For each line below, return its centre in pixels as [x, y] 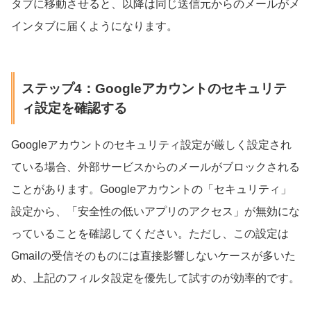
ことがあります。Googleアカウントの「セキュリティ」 [151, 189]
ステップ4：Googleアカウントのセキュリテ [154, 88]
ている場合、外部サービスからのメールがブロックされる [155, 167]
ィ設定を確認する [74, 108]
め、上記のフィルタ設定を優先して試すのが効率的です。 [155, 278]
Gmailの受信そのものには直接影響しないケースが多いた [153, 255]
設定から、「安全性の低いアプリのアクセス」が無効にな [155, 211]
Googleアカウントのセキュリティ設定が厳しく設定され [151, 144]
